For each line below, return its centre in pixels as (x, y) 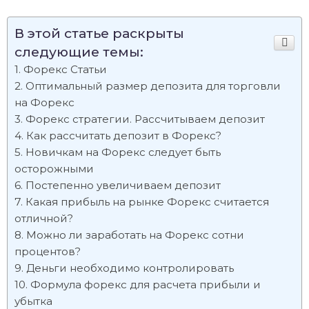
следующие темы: (79, 52)
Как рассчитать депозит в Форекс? (124, 136)
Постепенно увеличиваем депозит (123, 185)
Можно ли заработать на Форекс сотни (135, 235)
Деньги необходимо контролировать (130, 268)
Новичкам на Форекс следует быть (123, 152)
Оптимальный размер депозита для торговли (153, 86)
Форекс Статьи (65, 69)
